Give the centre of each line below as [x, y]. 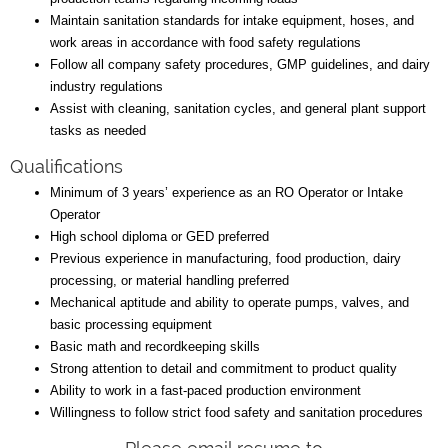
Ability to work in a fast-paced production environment [205, 390]
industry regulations [106, 86]
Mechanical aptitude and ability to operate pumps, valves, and [229, 302]
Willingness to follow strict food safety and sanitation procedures [236, 412]
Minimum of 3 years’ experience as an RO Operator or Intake [226, 192]
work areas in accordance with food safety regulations [205, 42]
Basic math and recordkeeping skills [155, 346]
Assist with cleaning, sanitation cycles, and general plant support [238, 108]
